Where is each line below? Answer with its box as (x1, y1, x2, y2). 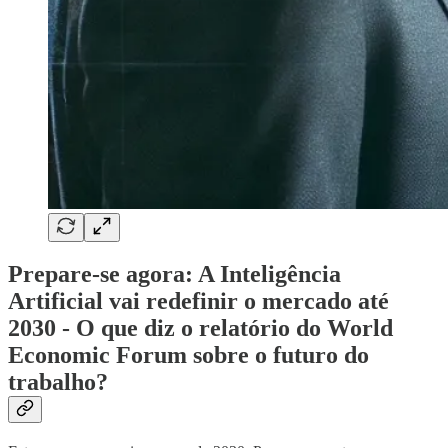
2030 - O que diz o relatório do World (8, 315, 393, 342)
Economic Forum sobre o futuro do (8, 342, 369, 369)
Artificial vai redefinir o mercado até (8, 288, 389, 315)
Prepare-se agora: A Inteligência (8, 261, 341, 288)
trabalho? (8, 369, 108, 396)
